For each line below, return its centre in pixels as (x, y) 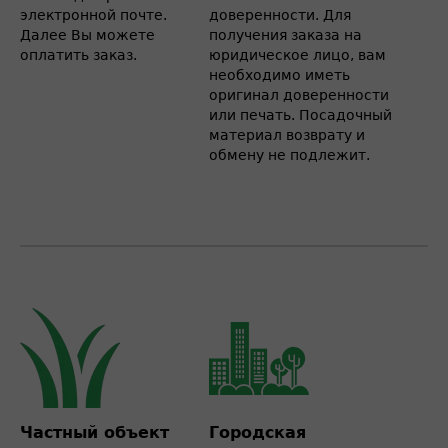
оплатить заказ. (78, 55)
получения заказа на (285, 35)
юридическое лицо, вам (297, 55)
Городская (257, 432)
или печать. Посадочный (300, 115)
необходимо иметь (279, 75)
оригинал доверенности (299, 95)
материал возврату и (287, 135)
